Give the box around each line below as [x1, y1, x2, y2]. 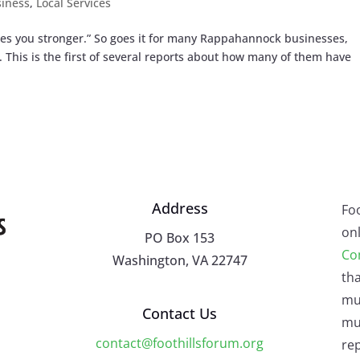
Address [151, 198, 208, 218]
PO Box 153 [145, 228, 215, 247]
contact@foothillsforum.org [96, 333, 264, 352]
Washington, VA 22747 [112, 251, 247, 269]
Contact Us [142, 303, 218, 323]
